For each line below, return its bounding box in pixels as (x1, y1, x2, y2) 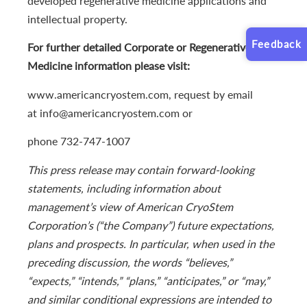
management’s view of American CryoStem (27, 199, 233, 213)
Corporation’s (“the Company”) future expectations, (27, 218, 274, 232)
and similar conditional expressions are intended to (27, 292, 271, 306)
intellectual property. (27, 12, 127, 25)
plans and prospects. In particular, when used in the (27, 236, 274, 250)
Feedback (251, 38, 302, 50)
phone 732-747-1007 (27, 134, 130, 148)
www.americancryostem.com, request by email (27, 87, 253, 101)
